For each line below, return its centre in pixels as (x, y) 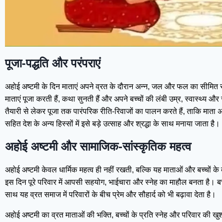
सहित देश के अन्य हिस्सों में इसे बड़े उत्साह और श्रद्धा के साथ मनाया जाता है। (112, 124)
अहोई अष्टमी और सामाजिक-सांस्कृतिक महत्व (98, 147)
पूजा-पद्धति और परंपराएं (53, 63)
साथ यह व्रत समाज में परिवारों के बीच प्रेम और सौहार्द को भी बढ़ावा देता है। (111, 195)
